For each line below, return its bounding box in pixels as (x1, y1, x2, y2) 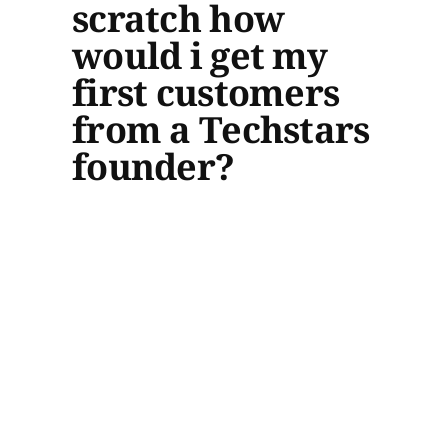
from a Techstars (72, 104, 370, 154)
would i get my (72, 30, 327, 80)
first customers (72, 67, 340, 117)
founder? (72, 141, 235, 191)
